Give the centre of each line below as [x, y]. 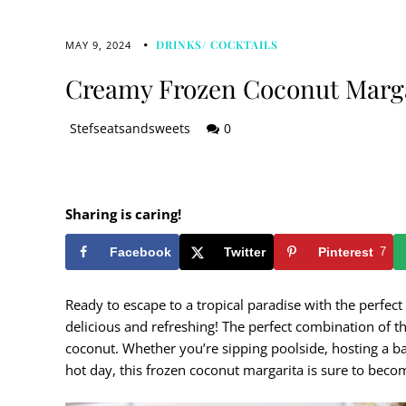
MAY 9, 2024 [98, 45]
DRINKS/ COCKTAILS [217, 44]
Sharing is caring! [123, 213]
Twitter [245, 251]
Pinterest [346, 251]
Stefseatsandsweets [130, 128]
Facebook [140, 251]
